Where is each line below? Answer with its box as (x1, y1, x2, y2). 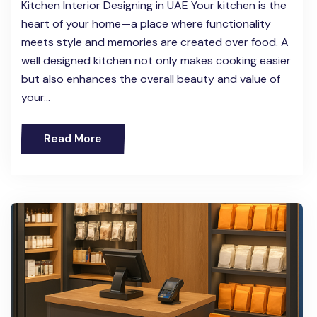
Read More (44, 132, 102, 146)
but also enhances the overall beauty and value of (21, 71, 280, 87)
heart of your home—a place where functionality (21, 16, 271, 32)
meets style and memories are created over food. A (21, 35, 289, 50)
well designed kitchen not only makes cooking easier (21, 53, 291, 69)
